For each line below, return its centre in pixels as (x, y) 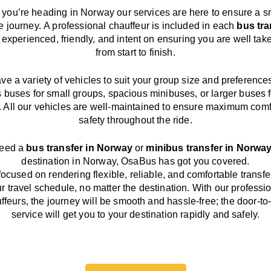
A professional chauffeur (98, 26)
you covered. (221, 161)
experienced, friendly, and (59, 39)
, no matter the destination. (133, 188)
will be (98, 201)
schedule (54, 188)
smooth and (140, 201)
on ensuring (171, 39)
